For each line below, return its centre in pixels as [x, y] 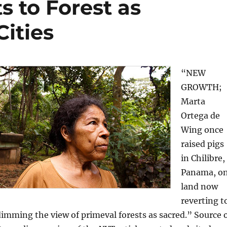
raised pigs [202, 144]
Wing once [202, 130]
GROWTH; [201, 87]
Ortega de [200, 116]
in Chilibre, [203, 158]
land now [199, 187]
